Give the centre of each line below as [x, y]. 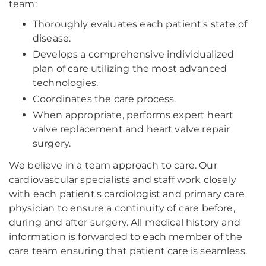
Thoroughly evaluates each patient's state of [140, 24]
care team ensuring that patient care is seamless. [128, 251]
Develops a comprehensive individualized [134, 54]
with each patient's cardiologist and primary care [127, 194]
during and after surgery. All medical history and [125, 222]
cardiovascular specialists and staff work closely [123, 180]
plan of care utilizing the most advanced [130, 69]
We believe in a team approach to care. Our [113, 165]
